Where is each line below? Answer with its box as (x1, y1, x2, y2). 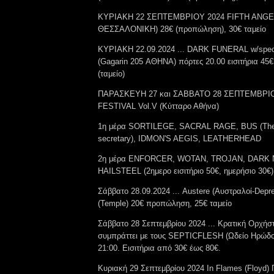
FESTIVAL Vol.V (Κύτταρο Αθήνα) (98, 101, 219, 111)
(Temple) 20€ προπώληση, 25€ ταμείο (98, 198, 232, 208)
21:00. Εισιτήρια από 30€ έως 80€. (98, 243, 221, 253)
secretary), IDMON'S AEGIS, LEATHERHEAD (98, 133, 264, 143)
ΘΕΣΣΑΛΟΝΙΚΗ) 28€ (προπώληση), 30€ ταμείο (98, 24, 266, 34)
